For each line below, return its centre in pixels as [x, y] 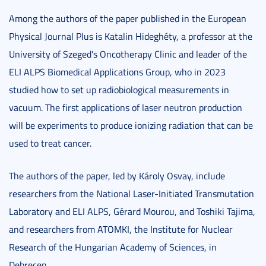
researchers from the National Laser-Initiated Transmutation [132, 194]
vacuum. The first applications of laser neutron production [126, 108]
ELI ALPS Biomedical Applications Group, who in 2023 [117, 72]
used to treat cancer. [50, 143]
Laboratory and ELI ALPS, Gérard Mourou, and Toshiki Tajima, [132, 212]
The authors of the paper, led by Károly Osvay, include [117, 176]
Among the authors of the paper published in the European [128, 19]
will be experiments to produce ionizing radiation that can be [131, 126]
